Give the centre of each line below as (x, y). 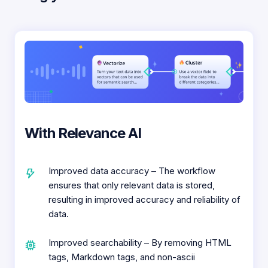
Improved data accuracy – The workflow (132, 171)
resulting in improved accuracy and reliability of (144, 200)
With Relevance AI (83, 133)
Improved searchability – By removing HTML (140, 243)
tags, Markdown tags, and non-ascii (122, 257)
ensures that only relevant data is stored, (132, 185)
